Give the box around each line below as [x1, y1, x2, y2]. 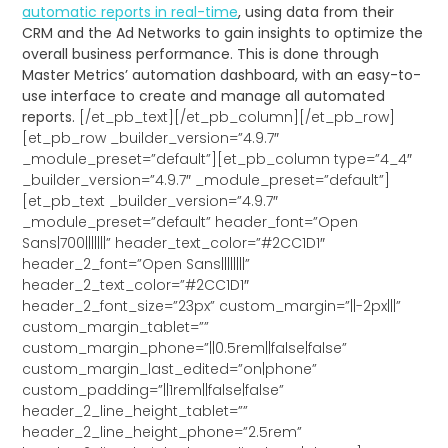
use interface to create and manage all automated [22, 86, 386, 107]
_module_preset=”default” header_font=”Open [22, 212, 359, 233]
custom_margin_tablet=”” [22, 317, 210, 338]
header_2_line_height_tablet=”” [22, 401, 249, 422]
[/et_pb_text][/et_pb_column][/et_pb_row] [75, 107, 396, 128]
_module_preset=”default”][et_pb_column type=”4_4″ [22, 149, 413, 170]
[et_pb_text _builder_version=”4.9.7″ [22, 191, 279, 212]
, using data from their [238, 2, 395, 23]
